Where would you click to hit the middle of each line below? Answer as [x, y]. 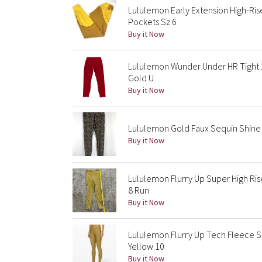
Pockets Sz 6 [152, 22]
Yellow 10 [146, 246]
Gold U [141, 78]
